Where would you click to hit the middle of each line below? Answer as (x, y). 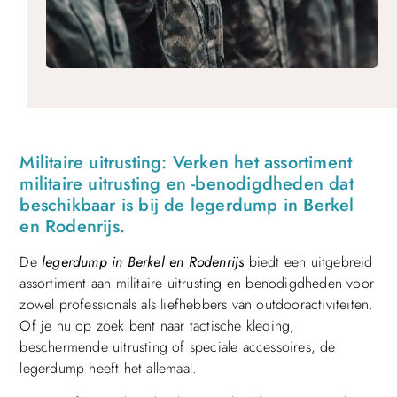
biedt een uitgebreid (308, 262)
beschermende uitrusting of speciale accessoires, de (178, 347)
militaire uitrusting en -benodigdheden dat (187, 184)
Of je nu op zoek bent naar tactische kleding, (157, 326)
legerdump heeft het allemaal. (109, 369)
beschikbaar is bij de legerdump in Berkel (187, 206)
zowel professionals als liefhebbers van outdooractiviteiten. (197, 305)
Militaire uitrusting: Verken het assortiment (186, 163)
